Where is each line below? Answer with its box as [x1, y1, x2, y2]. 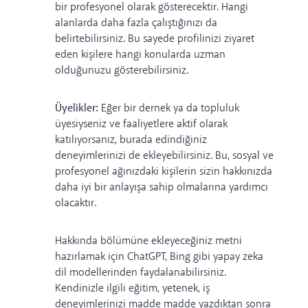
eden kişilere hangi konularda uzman [55, 47, 225, 62]
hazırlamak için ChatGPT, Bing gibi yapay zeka [55, 249, 263, 264]
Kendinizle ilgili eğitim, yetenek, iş [55, 280, 210, 296]
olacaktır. [55, 195, 96, 210]
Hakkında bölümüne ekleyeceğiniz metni [55, 233, 242, 248]
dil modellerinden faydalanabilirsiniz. [55, 265, 226, 280]
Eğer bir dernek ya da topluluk [101, 100, 239, 115]
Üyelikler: [55, 100, 101, 115]
